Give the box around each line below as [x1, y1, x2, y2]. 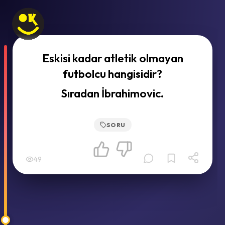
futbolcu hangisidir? [63, 67, 162, 81]
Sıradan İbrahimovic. [61, 86, 164, 100]
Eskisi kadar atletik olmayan [42, 51, 183, 65]
